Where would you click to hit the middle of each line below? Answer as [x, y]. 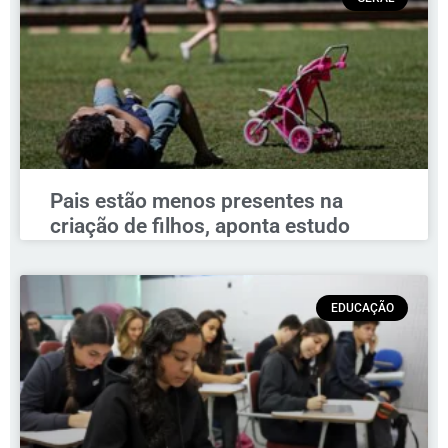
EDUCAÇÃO [362, 308]
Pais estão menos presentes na [196, 201]
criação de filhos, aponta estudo [200, 226]
